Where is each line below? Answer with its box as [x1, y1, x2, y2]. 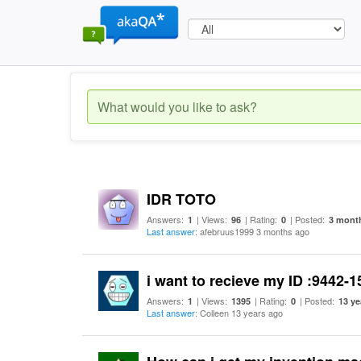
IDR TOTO [147, 189, 216, 210]
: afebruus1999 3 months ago [195, 225, 309, 238]
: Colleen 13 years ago [195, 306, 283, 319]
